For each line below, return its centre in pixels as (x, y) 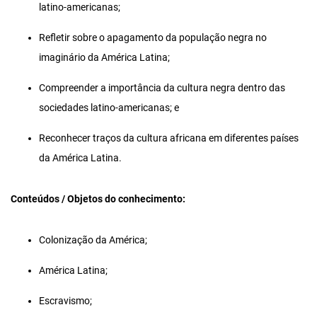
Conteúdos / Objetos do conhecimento (97, 199)
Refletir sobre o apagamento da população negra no (153, 38)
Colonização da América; (93, 240)
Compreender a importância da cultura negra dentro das (162, 88)
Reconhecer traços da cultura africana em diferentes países (169, 138)
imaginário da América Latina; (104, 57)
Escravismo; (65, 301)
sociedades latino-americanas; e (109, 108)
